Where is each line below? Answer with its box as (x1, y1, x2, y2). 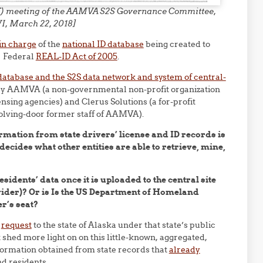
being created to (143, 39, 210, 49)
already (168, 244, 200, 255)
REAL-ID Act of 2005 (35, 51, 117, 62)
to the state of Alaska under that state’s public (31, 220, 215, 230)
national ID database (62, 39, 144, 49)
